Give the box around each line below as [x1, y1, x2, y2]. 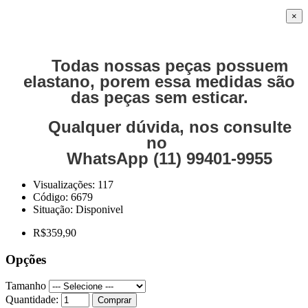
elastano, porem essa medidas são [23, 71, 295, 91]
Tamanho [5, 280, 46, 292]
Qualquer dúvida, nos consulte [47, 117, 291, 136]
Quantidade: [5, 294, 58, 306]
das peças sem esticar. [70, 87, 248, 107]
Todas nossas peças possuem [51, 56, 288, 75]
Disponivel [76, 203, 123, 215]
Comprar [98, 295, 131, 306]
